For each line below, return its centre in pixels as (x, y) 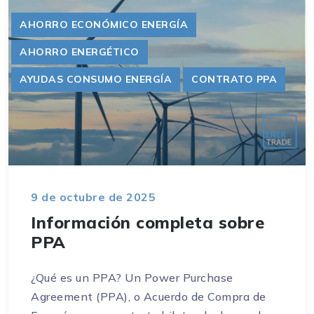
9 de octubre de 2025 (93, 197)
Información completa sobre (148, 223)
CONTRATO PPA (234, 79)
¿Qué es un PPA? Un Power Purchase (132, 278)
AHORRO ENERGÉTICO (80, 52)
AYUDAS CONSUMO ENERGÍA (96, 79)
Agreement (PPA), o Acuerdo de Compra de (149, 297)
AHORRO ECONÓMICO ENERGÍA (104, 24)
